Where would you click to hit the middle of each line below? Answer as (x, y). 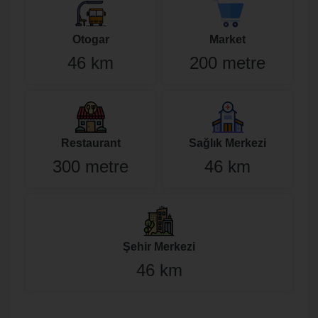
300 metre (91, 166)
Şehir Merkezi (159, 247)
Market (227, 39)
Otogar (91, 39)
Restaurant (91, 143)
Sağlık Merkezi (227, 143)
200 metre (227, 63)
